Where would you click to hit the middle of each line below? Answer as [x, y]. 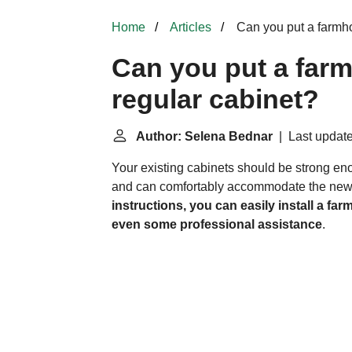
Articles [191, 27]
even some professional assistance [217, 224]
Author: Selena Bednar [204, 136]
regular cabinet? [215, 99]
